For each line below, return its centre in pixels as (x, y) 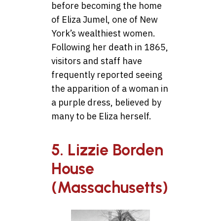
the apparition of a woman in (110, 88)
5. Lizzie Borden (107, 150)
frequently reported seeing (107, 74)
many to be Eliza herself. (101, 116)
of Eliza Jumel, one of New (105, 19)
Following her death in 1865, (110, 47)
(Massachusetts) (110, 187)
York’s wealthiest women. (103, 33)
